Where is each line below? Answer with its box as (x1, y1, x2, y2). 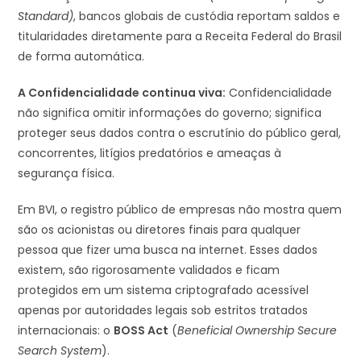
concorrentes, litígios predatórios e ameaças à (18, 144, 282, 161)
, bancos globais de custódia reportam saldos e (73, 7, 341, 24)
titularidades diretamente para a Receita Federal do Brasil (18, 27, 342, 44)
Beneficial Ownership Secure (177, 322, 338, 338)
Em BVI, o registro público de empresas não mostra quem (18, 201, 342, 218)
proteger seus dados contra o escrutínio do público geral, (18, 124, 342, 141)
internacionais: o (18, 322, 114, 338)
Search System (18, 342, 102, 359)
